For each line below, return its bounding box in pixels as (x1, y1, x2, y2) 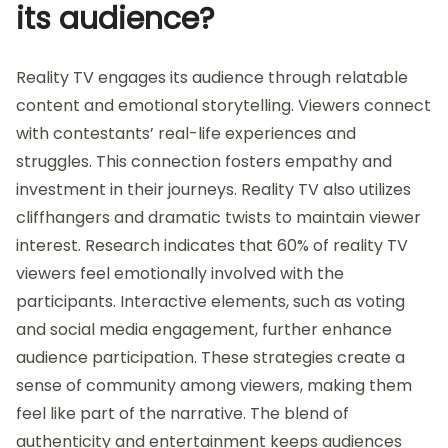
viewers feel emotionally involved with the (16, 262, 344, 286)
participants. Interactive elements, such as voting (16, 290, 405, 314)
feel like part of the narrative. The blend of (16, 402, 349, 426)
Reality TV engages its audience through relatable (16, 66, 408, 90)
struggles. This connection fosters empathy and (16, 150, 392, 174)
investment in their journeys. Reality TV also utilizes (16, 178, 411, 202)
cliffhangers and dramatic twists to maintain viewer (16, 206, 421, 230)
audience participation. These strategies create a (16, 346, 405, 370)
